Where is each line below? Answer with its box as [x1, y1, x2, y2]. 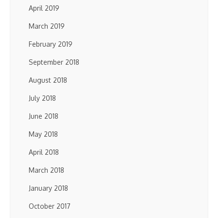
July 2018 [29, 94, 56, 102]
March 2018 [29, 166, 64, 174]
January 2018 [29, 184, 68, 192]
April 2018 [29, 148, 59, 156]
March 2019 [29, 22, 65, 30]
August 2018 [29, 76, 67, 84]
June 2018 [29, 112, 58, 120]
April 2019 [29, 4, 59, 12]
